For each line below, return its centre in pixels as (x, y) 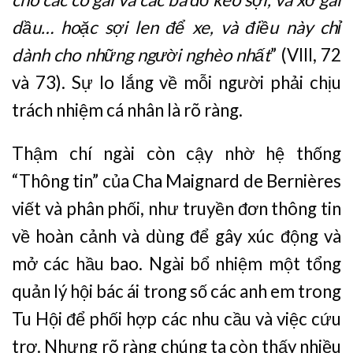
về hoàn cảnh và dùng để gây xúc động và (176, 236)
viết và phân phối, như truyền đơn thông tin (176, 209)
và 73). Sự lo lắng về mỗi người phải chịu (176, 82)
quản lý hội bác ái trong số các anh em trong (176, 292)
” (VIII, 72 (306, 54)
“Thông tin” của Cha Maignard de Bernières (176, 181)
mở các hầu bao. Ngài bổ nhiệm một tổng (176, 264)
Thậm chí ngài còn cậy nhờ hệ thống (176, 154)
